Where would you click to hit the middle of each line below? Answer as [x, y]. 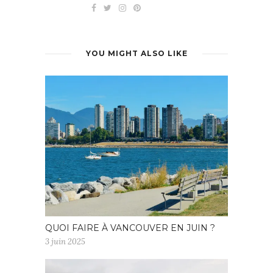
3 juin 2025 [65, 242]
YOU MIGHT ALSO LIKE [136, 54]
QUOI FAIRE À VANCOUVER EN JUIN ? [130, 228]
